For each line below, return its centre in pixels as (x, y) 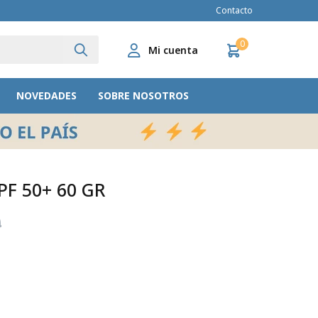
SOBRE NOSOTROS (143, 95)
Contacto (234, 10)
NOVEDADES (46, 95)
